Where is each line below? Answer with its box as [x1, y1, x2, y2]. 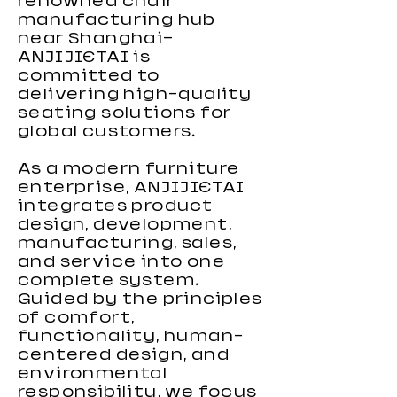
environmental [18, 365, 168, 382]
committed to [18, 67, 160, 84]
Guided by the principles [18, 291, 263, 307]
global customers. [18, 123, 197, 140]
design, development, [18, 216, 232, 233]
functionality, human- [18, 328, 245, 345]
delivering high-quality [18, 86, 253, 103]
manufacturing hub [18, 12, 216, 28]
